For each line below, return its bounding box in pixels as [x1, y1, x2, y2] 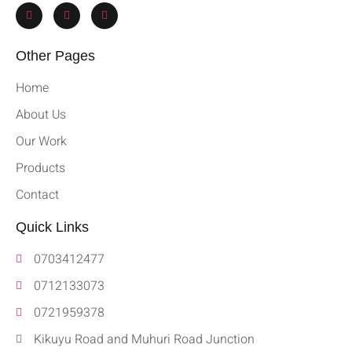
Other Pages [16, 47, 95, 64]
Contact [16, 185, 59, 204]
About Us [16, 104, 66, 124]
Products [16, 158, 65, 178]
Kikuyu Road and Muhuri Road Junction [33, 329, 255, 349]
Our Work [16, 131, 67, 151]
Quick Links [16, 218, 89, 235]
